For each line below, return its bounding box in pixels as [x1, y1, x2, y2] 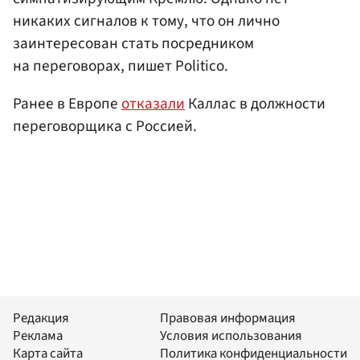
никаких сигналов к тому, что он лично [13, 9, 280, 32]
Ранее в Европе [13, 92, 121, 116]
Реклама [13, 326, 63, 346]
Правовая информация [160, 309, 296, 329]
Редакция [13, 309, 69, 329]
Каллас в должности [185, 92, 325, 116]
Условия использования [160, 326, 302, 346]
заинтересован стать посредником [13, 31, 254, 55]
